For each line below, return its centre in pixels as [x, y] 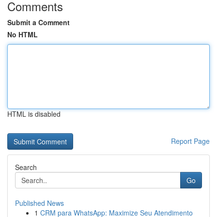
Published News [39, 203]
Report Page [190, 141]
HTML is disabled [34, 114]
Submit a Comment [39, 22]
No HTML [23, 34]
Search [26, 167]
